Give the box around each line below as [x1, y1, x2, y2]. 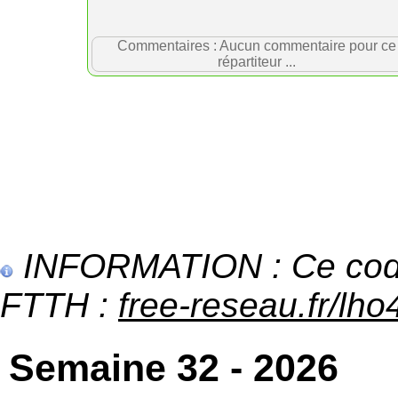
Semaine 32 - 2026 [9, 346, 338, 389]
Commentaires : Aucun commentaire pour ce [116, 38, 396, 53]
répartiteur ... [217, 54, 296, 69]
